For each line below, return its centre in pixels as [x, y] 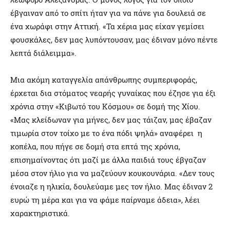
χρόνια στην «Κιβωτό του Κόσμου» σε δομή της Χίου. [105, 107]
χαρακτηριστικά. [40, 213]
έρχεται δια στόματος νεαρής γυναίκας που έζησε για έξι [113, 93]
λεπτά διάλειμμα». [43, 53]
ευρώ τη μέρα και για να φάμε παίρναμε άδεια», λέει [105, 200]
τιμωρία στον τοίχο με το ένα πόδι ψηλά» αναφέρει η [106, 133]
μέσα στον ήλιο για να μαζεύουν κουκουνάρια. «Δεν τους [112, 173]
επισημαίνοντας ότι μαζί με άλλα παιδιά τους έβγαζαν [108, 160]
